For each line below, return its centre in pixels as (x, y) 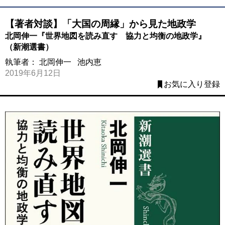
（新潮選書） (29, 47)
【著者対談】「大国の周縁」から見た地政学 (100, 24)
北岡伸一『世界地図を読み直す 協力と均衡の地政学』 (105, 36)
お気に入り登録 (192, 84)
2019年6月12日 (33, 73)
